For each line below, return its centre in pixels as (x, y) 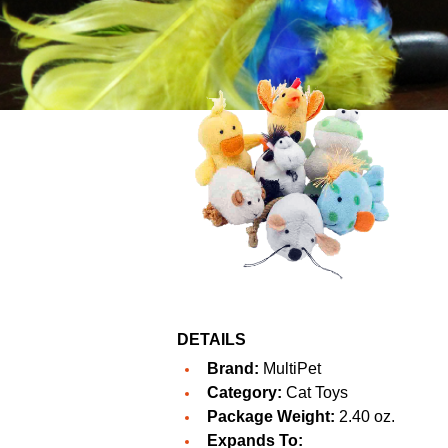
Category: (244, 393)
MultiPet (292, 369)
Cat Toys (315, 393)
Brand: (233, 369)
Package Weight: (271, 417)
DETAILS (211, 340)
